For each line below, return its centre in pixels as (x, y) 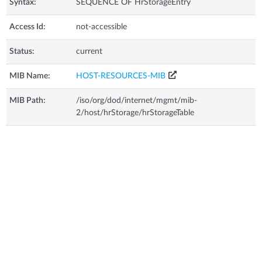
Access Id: (28, 27)
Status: (22, 51)
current (89, 51)
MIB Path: (28, 100)
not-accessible (102, 27)
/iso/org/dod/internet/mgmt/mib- (137, 100)
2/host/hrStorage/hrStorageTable (135, 113)
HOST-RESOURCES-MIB (121, 76)
